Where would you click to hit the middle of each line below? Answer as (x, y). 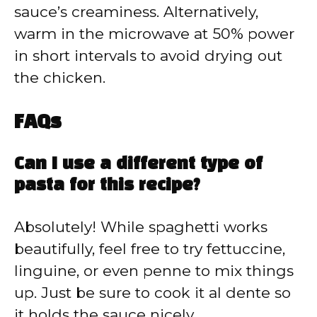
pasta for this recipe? (107, 186)
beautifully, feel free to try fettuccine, (150, 249)
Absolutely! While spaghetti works (141, 227)
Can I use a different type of (138, 165)
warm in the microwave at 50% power (154, 33)
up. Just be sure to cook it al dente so (152, 293)
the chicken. (60, 77)
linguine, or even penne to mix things (154, 271)
